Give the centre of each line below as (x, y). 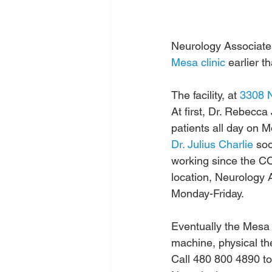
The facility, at (206, 95)
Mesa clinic (198, 63)
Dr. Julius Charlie (212, 144)
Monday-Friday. (208, 194)
